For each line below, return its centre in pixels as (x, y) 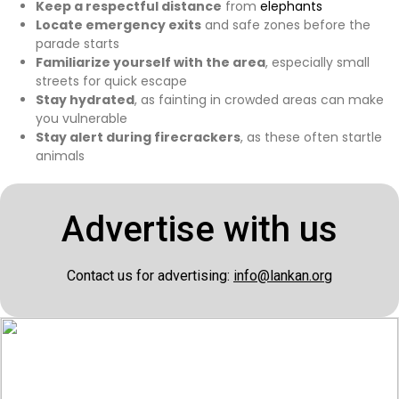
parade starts (77, 43)
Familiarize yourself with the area (151, 62)
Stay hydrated (85, 99)
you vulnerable (81, 118)
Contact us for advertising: (150, 275)
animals (60, 155)
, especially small (318, 62)
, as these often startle (311, 137)
